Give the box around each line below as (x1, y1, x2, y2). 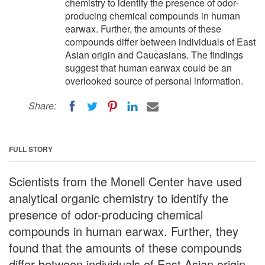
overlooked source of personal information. (65, 74, 243, 88)
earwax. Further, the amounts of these (65, 22, 221, 35)
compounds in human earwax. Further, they (9, 222, 238, 240)
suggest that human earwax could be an (65, 61, 232, 75)
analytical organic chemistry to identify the (9, 189, 228, 206)
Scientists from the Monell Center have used (9, 172, 242, 190)
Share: (28, 99, 56, 112)
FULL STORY (9, 143, 53, 154)
